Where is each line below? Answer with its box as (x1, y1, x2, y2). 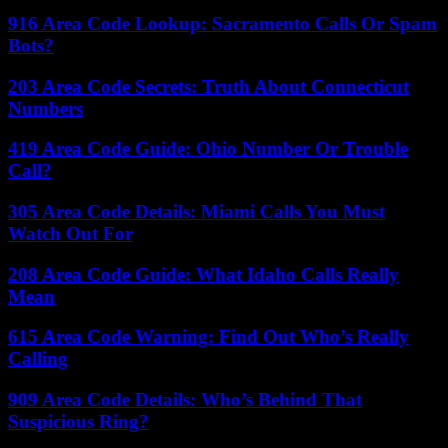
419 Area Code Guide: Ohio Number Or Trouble (8, 138, 408, 160)
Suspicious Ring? (8, 411, 149, 433)
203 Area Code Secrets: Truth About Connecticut (8, 75, 409, 97)
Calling (8, 348, 68, 370)
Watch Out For (8, 222, 133, 244)
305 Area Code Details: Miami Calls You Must (8, 200, 385, 222)
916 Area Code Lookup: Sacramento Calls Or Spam (8, 12, 437, 34)
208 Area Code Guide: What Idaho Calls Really (8, 263, 399, 285)
